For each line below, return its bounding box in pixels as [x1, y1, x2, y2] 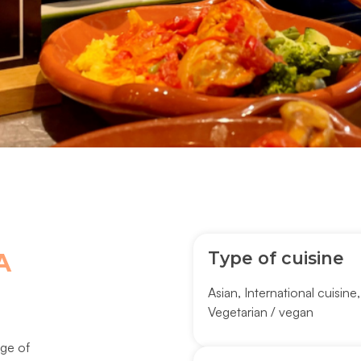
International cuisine [243, 284, 357, 301]
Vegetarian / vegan [207, 304, 313, 321]
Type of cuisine [207, 247, 344, 269]
